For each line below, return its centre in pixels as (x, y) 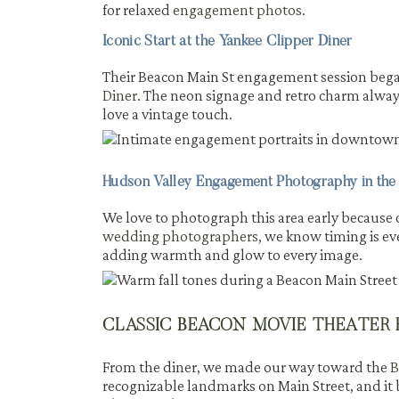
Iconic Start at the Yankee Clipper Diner (228, 42)
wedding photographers (180, 236)
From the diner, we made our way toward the (246, 366)
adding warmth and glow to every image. (232, 254)
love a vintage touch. (167, 114)
